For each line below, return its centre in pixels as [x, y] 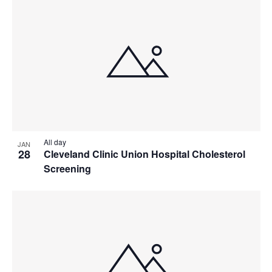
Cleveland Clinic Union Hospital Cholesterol [144, 154]
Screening [67, 168]
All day [55, 141]
